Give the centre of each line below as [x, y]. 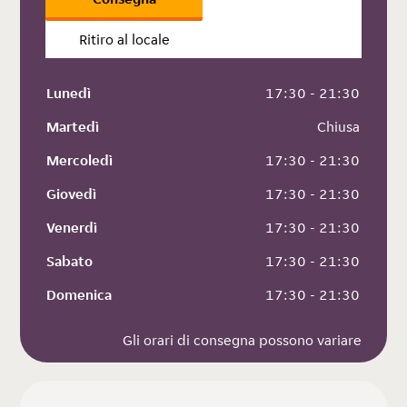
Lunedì [69, 94]
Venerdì [72, 228]
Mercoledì [80, 161]
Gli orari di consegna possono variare [242, 341]
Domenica [79, 295]
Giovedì [72, 194]
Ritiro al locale [124, 40]
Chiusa [337, 127]
